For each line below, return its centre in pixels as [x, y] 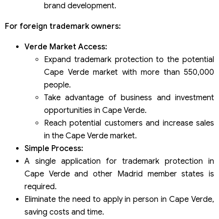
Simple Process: [54, 149]
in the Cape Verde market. [90, 136]
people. [57, 85]
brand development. [80, 6]
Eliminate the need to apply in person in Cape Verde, [119, 200]
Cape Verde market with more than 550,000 [129, 73]
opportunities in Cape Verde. [95, 111]
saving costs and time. [64, 212]
